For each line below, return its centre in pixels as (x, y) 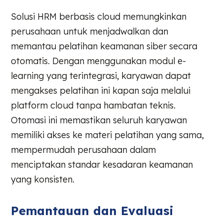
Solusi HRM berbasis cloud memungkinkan (99, 16)
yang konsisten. (43, 179)
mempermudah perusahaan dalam (84, 149)
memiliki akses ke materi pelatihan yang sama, (108, 135)
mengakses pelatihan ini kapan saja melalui (101, 90)
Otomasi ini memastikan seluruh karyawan (99, 120)
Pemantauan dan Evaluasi (92, 211)
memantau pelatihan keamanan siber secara (104, 46)
